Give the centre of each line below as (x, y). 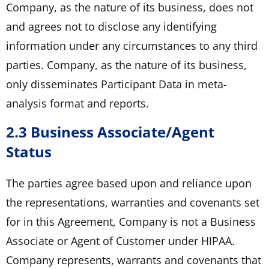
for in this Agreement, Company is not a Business (131, 221)
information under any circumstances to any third (132, 45)
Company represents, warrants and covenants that (134, 260)
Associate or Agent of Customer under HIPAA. (120, 240)
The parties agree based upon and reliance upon (129, 183)
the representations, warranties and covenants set (133, 202)
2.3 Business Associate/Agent (110, 131)
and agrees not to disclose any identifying (111, 26)
